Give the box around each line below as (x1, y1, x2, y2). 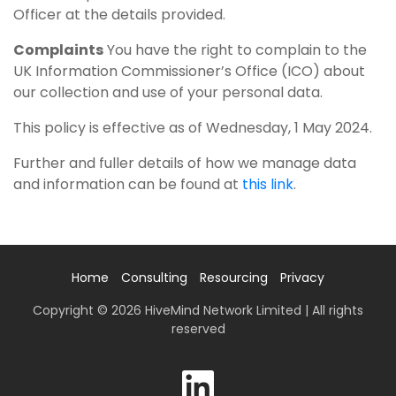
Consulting (121, 268, 187, 286)
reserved (171, 319, 225, 338)
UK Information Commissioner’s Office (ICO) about (13, 60, 365, 81)
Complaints (13, 39, 103, 60)
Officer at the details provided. (13, 4, 225, 25)
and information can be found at (13, 173, 242, 194)
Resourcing (200, 268, 268, 286)
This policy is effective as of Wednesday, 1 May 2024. (13, 117, 372, 138)
